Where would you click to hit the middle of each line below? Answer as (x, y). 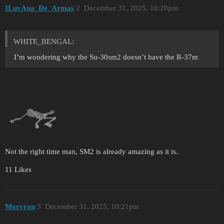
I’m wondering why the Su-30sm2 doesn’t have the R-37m (106, 57)
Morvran (20, 207)
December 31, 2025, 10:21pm (92, 207)
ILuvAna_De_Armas (39, 8)
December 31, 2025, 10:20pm (131, 8)
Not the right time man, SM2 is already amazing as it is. (91, 151)
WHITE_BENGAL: (44, 41)
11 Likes (18, 169)
